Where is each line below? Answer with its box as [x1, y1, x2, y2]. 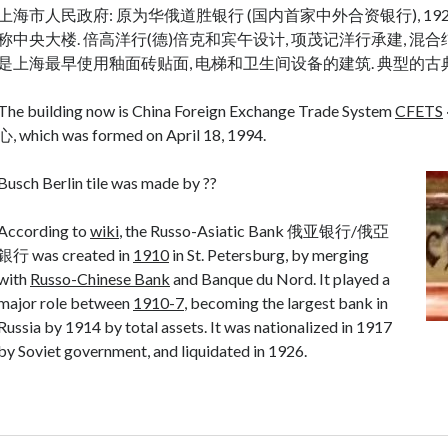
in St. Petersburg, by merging [169, 245, 369, 264]
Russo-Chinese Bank [30, 269, 170, 288]
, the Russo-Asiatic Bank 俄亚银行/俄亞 [119, 221, 389, 240]
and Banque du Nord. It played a [170, 269, 390, 288]
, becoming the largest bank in [184, 293, 388, 312]
